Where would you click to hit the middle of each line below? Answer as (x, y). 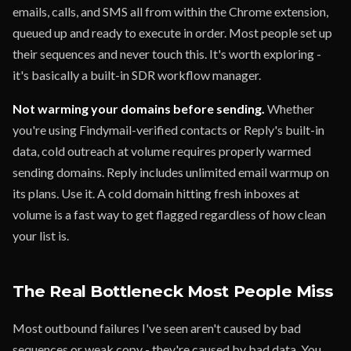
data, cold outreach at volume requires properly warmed (162, 151)
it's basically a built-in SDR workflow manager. (137, 75)
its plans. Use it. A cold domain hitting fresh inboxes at (156, 193)
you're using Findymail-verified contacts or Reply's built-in (168, 130)
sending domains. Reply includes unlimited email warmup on (171, 172)
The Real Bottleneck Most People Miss (174, 291)
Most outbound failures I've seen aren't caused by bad (157, 328)
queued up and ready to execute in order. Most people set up (172, 33)
